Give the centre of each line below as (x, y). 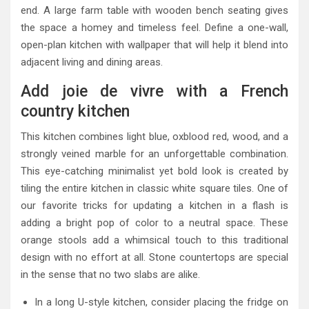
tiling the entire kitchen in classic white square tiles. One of (154, 189)
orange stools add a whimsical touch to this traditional (154, 240)
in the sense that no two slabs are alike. (110, 275)
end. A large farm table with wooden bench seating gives (154, 11)
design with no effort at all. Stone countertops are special (154, 258)
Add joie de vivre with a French (154, 92)
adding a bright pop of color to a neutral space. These (154, 223)
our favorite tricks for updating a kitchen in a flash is (154, 206)
